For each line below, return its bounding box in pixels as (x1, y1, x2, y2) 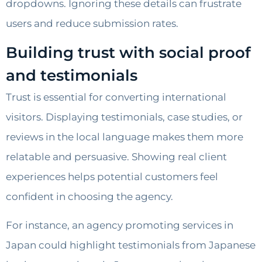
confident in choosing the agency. (6, 191, 173, 203)
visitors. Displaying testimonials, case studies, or (6, 111, 243, 123)
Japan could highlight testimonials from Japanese (6, 239, 256, 251)
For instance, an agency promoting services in (6, 219, 233, 231)
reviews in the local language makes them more (6, 131, 243, 143)
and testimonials (6, 66, 137, 85)
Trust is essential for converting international (6, 91, 226, 104)
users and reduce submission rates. (6, 18, 178, 30)
